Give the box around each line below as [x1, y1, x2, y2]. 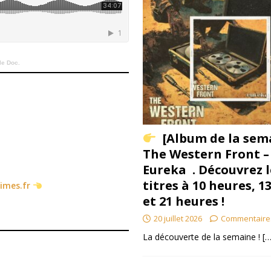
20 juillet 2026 [153, 213, 202, 224]
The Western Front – [142, 146, 269, 163]
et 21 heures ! [142, 193, 224, 210]
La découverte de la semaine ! [142, 231, 263, 243]
